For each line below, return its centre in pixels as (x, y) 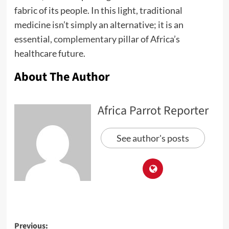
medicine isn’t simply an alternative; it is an (99, 25)
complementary (85, 39)
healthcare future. (50, 53)
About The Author (62, 77)
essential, (34, 39)
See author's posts (153, 138)
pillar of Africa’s (148, 39)
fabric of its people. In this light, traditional (98, 10)
